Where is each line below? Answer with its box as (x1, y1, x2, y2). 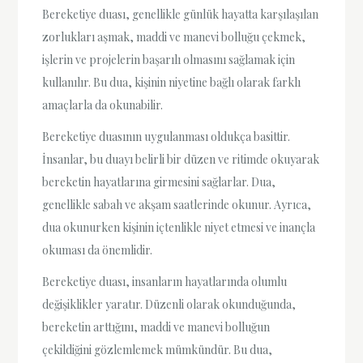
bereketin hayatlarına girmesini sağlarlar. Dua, (42, 173, 276, 190)
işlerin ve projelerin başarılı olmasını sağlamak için (42, 51, 296, 67)
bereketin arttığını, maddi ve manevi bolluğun (42, 319, 271, 335)
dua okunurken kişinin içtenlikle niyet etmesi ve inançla (42, 219, 316, 235)
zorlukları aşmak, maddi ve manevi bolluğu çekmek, (42, 28, 306, 45)
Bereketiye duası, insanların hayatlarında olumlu (42, 274, 288, 290)
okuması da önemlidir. (42, 241, 153, 258)
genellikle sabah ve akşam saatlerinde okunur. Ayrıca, (42, 196, 312, 212)
